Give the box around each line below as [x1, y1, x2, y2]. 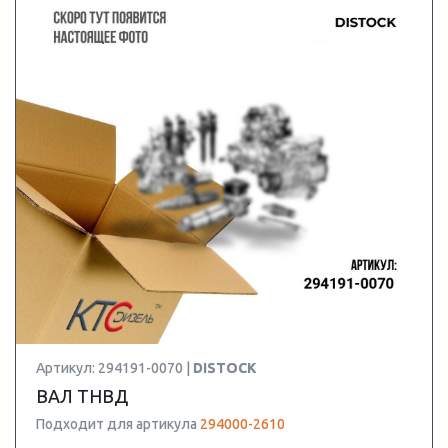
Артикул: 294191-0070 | [36, 360, 193, 376]
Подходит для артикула [36, 416, 200, 432]
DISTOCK [193, 360, 256, 376]
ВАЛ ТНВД [36, 386, 128, 406]
